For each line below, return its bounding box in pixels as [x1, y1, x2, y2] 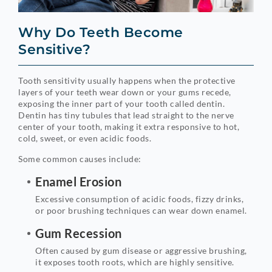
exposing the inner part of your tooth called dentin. [18, 98, 225, 109]
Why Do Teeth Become [18, 24, 183, 41]
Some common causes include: [18, 154, 141, 165]
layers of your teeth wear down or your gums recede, [18, 87, 231, 98]
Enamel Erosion [35, 174, 121, 189]
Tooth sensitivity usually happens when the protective [18, 75, 236, 86]
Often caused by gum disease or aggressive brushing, [35, 245, 247, 256]
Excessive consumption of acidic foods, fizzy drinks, [35, 194, 243, 205]
